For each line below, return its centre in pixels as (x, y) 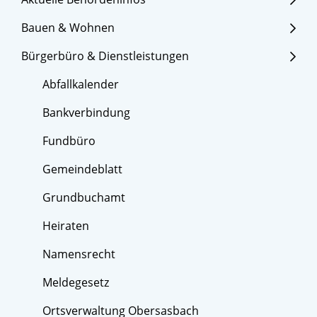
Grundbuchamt (84, 198)
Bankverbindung (86, 113)
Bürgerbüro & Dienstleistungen (105, 56)
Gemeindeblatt (82, 169)
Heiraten (66, 226)
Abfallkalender (81, 85)
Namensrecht (79, 254)
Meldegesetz (76, 283)
